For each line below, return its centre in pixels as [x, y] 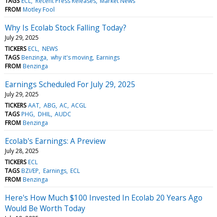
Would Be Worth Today [45, 208]
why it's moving [71, 57]
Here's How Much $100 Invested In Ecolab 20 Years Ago [104, 197]
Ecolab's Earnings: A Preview [55, 141]
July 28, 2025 [22, 151]
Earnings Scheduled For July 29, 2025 [70, 84]
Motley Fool [39, 9]
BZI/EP [30, 170]
